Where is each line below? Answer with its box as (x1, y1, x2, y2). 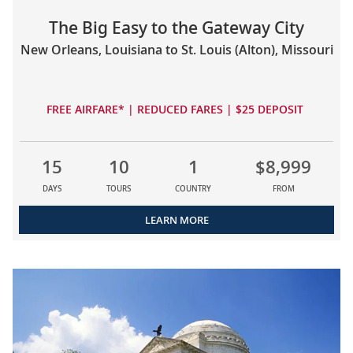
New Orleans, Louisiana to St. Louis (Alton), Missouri (20, 41, 333, 59)
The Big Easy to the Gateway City (49, 17, 304, 39)
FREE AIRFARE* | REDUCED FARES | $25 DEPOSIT (46, 102, 307, 117)
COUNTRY (175, 183, 211, 194)
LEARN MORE (144, 212, 209, 227)
